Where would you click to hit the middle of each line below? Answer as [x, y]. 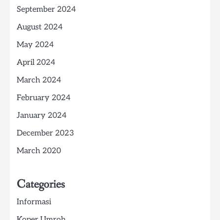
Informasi [34, 202]
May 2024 [35, 45]
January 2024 [42, 116]
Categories [41, 185]
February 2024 [44, 98]
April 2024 [36, 63]
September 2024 [46, 10]
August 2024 [40, 27]
